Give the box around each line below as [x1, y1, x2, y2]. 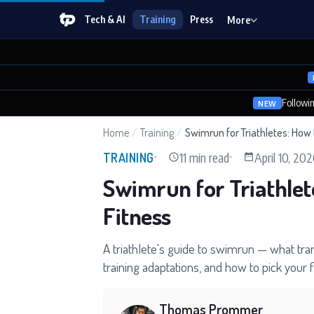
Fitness [103, 200, 171, 231]
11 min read [179, 149, 229, 165]
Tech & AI [84, 13, 125, 25]
